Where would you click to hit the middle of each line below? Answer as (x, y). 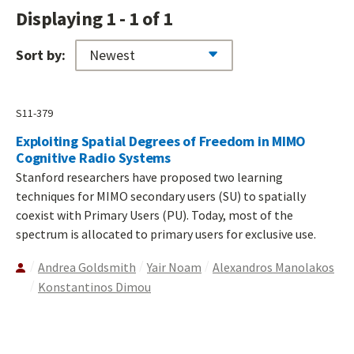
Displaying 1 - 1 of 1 (94, 18)
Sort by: (41, 55)
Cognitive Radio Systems (94, 158)
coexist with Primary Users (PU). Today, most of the (154, 215)
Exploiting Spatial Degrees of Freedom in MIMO (161, 141)
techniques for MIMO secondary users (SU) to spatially (161, 196)
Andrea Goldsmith (87, 267)
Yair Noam (174, 267)
